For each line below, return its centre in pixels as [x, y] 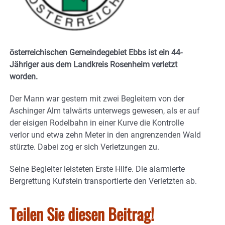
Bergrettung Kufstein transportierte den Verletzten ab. [103, 181]
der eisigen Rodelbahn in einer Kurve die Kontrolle [97, 123]
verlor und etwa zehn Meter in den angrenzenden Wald [105, 135]
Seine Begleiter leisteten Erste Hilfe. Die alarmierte [97, 169]
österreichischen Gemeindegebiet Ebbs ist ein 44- [96, 53]
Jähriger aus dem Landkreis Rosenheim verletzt [93, 65]
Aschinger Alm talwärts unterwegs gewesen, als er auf [105, 111]
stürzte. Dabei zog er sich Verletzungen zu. [84, 147]
